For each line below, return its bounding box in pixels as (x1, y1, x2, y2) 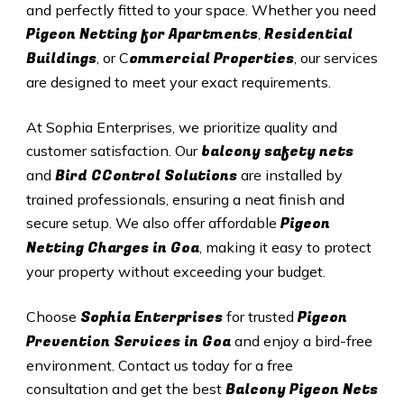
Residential (263, 23, 353, 46)
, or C (96, 49, 129, 68)
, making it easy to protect (198, 238, 372, 257)
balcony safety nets (200, 141, 353, 163)
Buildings (25, 48, 96, 70)
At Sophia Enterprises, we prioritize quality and (25, 118, 337, 137)
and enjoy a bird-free (234, 332, 372, 351)
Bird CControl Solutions (54, 165, 237, 188)
